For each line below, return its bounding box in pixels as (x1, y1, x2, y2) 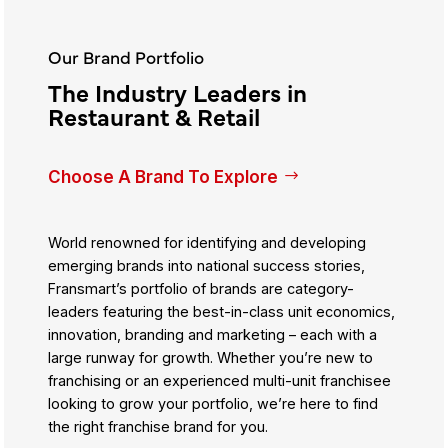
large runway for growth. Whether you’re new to (48, 348, 374, 366)
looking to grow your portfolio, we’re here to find (48, 394, 379, 412)
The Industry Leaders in (48, 74, 308, 108)
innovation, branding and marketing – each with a (48, 325, 378, 343)
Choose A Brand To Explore (48, 166, 279, 187)
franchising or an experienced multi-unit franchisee (48, 371, 392, 389)
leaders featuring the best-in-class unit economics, (48, 302, 396, 320)
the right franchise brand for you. (48, 417, 269, 435)
